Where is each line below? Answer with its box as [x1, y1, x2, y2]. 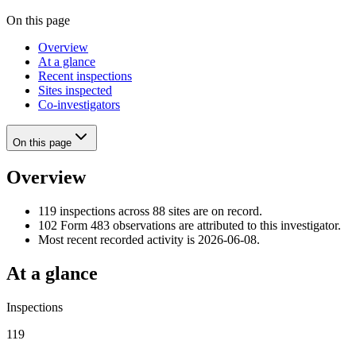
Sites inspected [38, 83, 112, 97]
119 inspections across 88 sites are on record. [38, 203, 262, 218]
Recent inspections [38, 68, 132, 83]
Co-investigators [38, 97, 120, 111]
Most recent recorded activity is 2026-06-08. [38, 232, 260, 246]
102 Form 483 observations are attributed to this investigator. [38, 218, 341, 232]
